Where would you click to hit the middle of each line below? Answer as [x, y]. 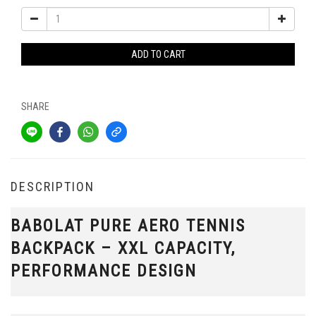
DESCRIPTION [53, 187]
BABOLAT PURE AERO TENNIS [128, 226]
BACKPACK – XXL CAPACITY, [123, 248]
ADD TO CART [158, 54]
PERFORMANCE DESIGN [104, 271]
